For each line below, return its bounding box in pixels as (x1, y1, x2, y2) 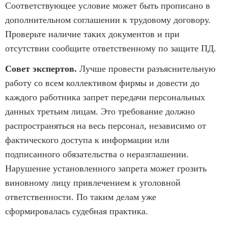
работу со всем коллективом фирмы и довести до (5, 77, 199, 88)
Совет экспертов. (5, 63, 77, 74)
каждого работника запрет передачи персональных (5, 92, 205, 102)
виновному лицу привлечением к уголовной (5, 177, 181, 188)
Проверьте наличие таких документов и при (5, 28, 180, 39)
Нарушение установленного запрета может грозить (5, 163, 207, 174)
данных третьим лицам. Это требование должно (5, 106, 195, 117)
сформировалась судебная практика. (5, 206, 148, 216)
